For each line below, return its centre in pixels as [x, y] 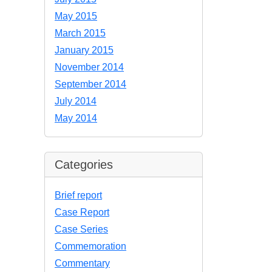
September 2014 [90, 84]
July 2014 [76, 101]
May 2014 [76, 118]
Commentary [82, 263]
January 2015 [84, 50]
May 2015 [76, 16]
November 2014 [89, 67]
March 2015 [80, 33]
